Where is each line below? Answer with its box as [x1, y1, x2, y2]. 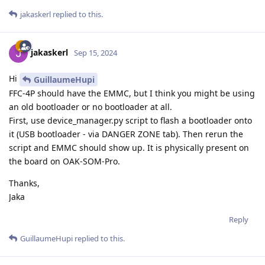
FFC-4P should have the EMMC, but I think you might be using [9, 87, 255, 99]
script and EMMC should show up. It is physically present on [9, 141, 249, 153]
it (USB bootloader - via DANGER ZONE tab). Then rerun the [9, 128, 243, 140]
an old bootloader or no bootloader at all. [9, 101, 172, 112]
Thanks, [9, 177, 40, 189]
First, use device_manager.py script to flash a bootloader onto [9, 114, 252, 126]
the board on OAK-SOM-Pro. [9, 155, 120, 167]
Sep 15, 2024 [74, 47, 117, 58]
